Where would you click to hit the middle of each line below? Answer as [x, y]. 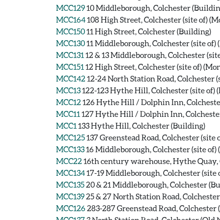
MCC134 [70, 173]
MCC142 [71, 78]
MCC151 [70, 67]
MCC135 [70, 184]
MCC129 [70, 8]
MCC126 [71, 208]
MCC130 [70, 43]
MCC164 [71, 19]
